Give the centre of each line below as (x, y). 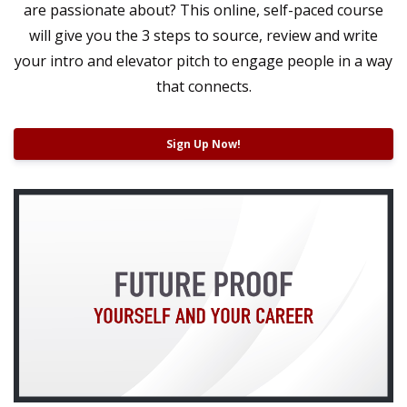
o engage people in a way (306, 60)
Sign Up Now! (203, 144)
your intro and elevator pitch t (117, 60)
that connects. (203, 86)
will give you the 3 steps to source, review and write (203, 35)
